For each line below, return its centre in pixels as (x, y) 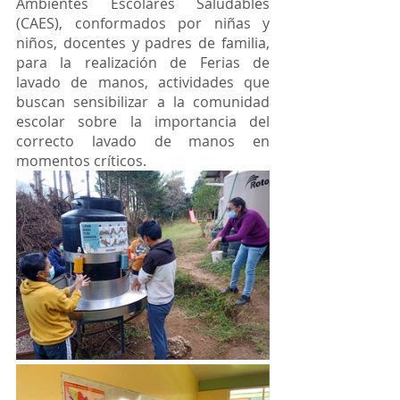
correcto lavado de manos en (143, 141)
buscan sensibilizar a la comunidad (143, 101)
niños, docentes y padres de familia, (143, 42)
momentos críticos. (81, 160)
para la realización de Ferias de (143, 62)
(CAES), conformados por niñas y (143, 23)
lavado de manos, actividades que (143, 82)
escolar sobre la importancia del (143, 121)
